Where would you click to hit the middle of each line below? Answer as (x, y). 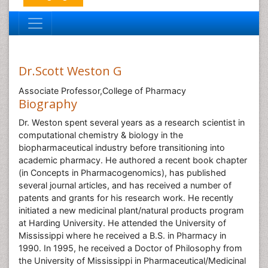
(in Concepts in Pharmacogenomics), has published (122, 173)
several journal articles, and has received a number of (125, 185)
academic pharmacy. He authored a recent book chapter (133, 160)
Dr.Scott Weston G (70, 71)
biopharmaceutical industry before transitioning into (122, 147)
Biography (48, 104)
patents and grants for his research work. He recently (126, 198)
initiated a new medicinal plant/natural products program (131, 210)
